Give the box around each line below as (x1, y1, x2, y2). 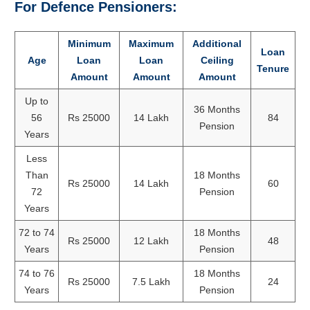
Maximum (129, 37, 174, 49)
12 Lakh (134, 235, 169, 246)
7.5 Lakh (132, 275, 170, 287)
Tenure (257, 62, 289, 74)
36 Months (194, 103, 240, 115)
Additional (192, 37, 241, 49)
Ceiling (200, 54, 234, 66)
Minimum (67, 37, 111, 49)
